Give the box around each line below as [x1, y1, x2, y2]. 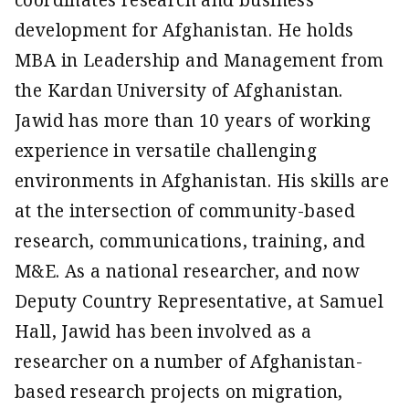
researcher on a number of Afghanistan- [15, 350, 363, 373]
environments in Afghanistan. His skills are [15, 169, 390, 193]
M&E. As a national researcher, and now [15, 259, 360, 283]
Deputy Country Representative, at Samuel [15, 289, 383, 313]
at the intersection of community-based [15, 199, 356, 223]
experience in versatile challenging [15, 139, 317, 163]
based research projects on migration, [15, 380, 343, 404]
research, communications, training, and [15, 229, 366, 253]
